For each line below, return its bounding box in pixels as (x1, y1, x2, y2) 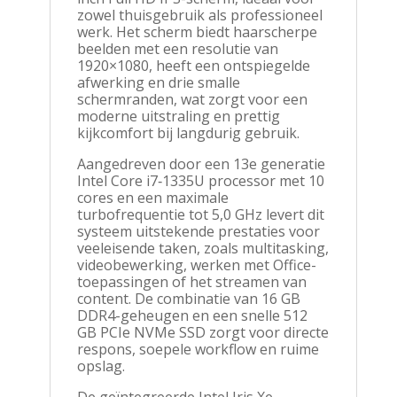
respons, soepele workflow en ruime (76, 339, 319, 359)
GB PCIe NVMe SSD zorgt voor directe (76, 322, 329, 342)
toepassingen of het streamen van (76, 271, 307, 292)
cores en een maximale (76, 187, 229, 207)
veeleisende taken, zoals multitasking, (76, 237, 329, 258)
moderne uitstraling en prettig (76, 105, 280, 126)
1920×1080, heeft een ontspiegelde (76, 55, 310, 75)
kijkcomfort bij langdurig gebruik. (76, 122, 300, 143)
